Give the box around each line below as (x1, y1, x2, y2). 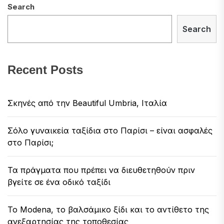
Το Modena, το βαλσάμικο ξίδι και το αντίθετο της (7, 204, 209, 214)
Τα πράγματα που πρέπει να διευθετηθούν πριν (7, 164, 195, 175)
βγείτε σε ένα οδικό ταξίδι (7, 176, 110, 187)
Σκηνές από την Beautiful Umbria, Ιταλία (7, 97, 167, 108)
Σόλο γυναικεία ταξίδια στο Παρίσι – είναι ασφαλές (7, 125, 212, 135)
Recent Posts (7, 62, 83, 76)
